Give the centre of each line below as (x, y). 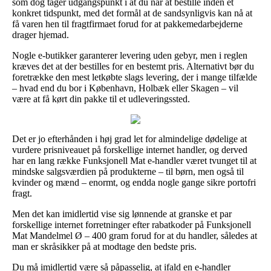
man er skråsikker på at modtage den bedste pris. (104, 246)
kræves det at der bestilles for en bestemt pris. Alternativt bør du (133, 66)
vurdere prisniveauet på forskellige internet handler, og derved (130, 149)
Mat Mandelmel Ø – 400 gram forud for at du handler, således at (135, 235)
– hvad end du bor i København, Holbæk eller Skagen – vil (125, 88)
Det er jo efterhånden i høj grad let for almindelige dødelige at (129, 139)
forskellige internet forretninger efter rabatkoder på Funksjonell (132, 224)
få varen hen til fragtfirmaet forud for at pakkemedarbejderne (127, 24)
